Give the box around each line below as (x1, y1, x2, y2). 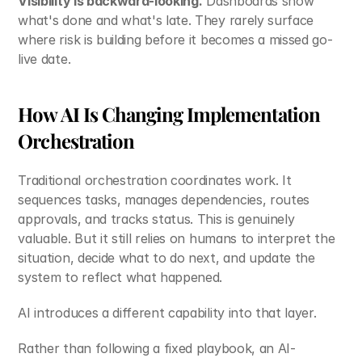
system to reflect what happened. (18, 269, 223, 285)
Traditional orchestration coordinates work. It (18, 172, 292, 188)
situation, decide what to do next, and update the (18, 250, 315, 266)
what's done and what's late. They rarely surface (18, 12, 314, 28)
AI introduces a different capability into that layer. (18, 305, 317, 321)
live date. (18, 51, 71, 67)
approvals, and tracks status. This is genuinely (18, 211, 295, 227)
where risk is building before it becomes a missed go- (18, 32, 333, 48)
